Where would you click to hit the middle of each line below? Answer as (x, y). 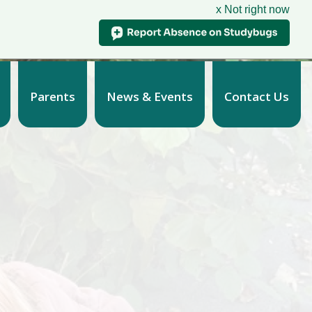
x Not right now (253, 9)
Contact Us (257, 96)
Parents (52, 96)
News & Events (149, 96)
